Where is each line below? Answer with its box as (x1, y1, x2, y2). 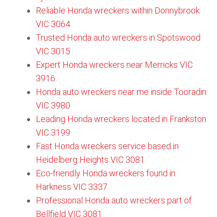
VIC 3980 (36, 100, 70, 110)
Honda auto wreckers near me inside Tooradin (36, 87, 206, 97)
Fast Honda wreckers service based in (36, 141, 179, 151)
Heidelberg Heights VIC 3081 (36, 155, 145, 165)
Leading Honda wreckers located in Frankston (36, 114, 206, 124)
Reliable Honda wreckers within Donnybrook (36, 5, 200, 15)
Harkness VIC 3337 (36, 182, 108, 192)
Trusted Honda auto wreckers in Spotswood (36, 32, 201, 43)
